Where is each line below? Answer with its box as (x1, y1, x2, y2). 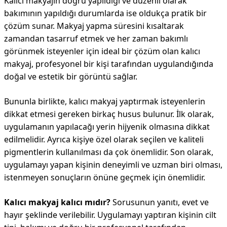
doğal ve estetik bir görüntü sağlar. (4, 71, 137, 82)
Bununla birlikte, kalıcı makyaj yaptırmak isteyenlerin (4, 96, 205, 107)
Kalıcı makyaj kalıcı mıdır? (4, 197, 110, 208)
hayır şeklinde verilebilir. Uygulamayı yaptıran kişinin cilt (4, 209, 216, 220)
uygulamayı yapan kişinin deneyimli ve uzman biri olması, (4, 159, 222, 170)
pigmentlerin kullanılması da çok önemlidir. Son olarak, (4, 146, 213, 158)
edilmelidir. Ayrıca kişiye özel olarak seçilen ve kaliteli (4, 134, 204, 145)
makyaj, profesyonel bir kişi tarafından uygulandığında (4, 58, 213, 69)
